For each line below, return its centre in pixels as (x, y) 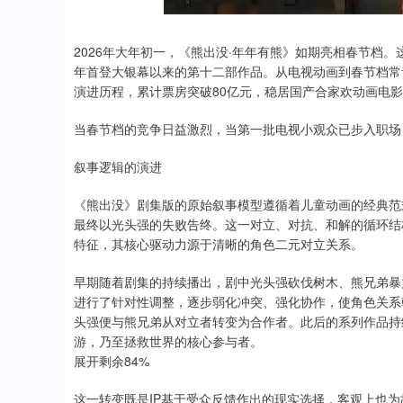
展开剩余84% (112, 361)
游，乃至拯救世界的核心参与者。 (168, 341)
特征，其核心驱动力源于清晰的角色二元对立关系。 (219, 244)
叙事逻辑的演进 (118, 167)
